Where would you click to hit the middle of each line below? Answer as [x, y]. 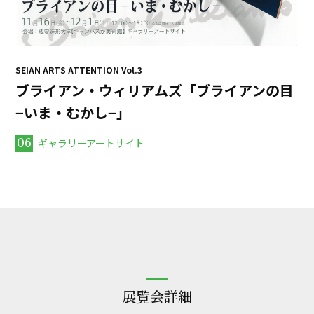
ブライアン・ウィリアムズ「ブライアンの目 [155, 90]
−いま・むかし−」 [73, 112]
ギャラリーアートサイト [91, 143]
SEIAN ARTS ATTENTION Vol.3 [79, 69]
